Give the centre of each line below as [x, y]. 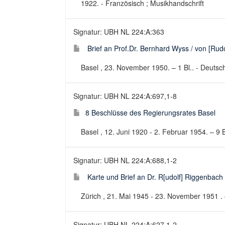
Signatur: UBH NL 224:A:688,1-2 [125, 160]
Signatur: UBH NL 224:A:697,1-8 [125, 96]
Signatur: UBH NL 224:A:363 [119, 32]
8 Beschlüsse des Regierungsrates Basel [150, 113]
